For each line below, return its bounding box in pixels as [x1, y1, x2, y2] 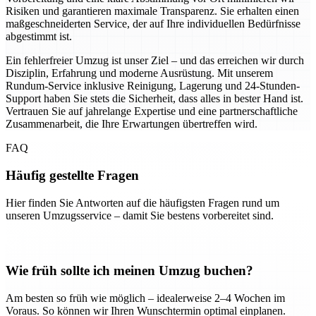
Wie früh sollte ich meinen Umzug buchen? [6, 263, 253, 279]
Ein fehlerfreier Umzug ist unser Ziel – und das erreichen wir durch [6, 54, 304, 67]
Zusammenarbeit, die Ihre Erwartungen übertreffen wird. [6, 118, 257, 130]
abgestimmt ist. [6, 30, 72, 43]
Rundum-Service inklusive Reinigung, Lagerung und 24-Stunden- [6, 80, 300, 92]
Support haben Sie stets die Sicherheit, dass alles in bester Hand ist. [6, 92, 303, 105]
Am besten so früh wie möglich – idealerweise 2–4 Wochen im [6, 292, 285, 304]
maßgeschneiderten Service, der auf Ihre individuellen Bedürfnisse [6, 18, 300, 30]
